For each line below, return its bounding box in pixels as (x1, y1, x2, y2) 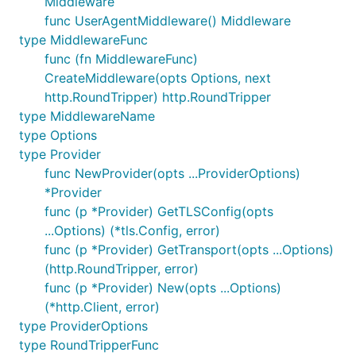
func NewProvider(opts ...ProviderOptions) (44, 165, 300, 181)
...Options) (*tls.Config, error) (44, 222, 220, 238)
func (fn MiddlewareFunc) (44, 51, 198, 67)
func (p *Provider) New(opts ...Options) (44, 280, 281, 296)
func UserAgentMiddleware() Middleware (44, 13, 291, 29)
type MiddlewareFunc (19, 32, 148, 48)
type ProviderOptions (19, 318, 148, 334)
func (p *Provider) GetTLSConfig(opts (44, 203, 273, 219)
